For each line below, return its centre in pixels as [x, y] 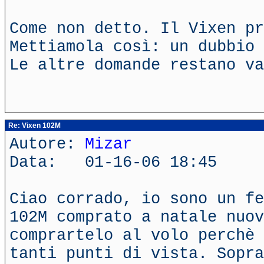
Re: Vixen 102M [34, 126]
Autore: [47, 144]
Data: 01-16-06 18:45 [113, 162]
